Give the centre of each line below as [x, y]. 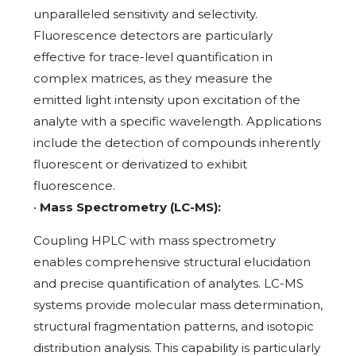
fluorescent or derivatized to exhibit [140, 164]
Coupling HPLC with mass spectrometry [155, 240]
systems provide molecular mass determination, [178, 304]
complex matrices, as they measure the [153, 78]
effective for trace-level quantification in [153, 56]
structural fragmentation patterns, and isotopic [174, 326]
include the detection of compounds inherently [177, 142]
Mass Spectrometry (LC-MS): [130, 207]
